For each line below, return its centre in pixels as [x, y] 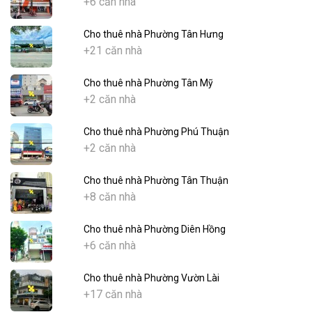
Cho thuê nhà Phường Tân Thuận [156, 181]
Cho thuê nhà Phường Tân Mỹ [148, 83]
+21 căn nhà [112, 51]
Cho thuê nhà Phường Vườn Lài [151, 278]
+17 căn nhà [112, 295]
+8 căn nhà [109, 197]
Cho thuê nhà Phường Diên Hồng [154, 229]
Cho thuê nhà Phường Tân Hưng [153, 34]
